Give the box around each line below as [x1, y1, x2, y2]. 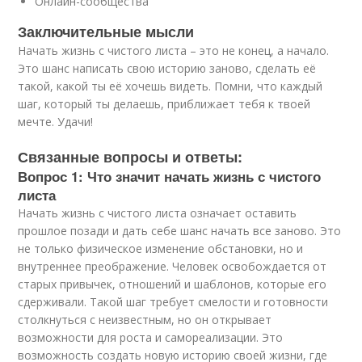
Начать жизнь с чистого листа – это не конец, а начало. [18, 43, 330, 58]
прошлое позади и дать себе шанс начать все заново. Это [18, 223, 342, 238]
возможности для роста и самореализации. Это [18, 330, 284, 345]
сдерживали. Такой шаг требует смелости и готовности [18, 294, 329, 309]
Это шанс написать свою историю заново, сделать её [18, 61, 317, 76]
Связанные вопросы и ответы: [18, 146, 243, 167]
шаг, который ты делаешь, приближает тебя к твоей [18, 96, 311, 112]
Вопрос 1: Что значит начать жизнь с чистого [18, 166, 322, 186]
